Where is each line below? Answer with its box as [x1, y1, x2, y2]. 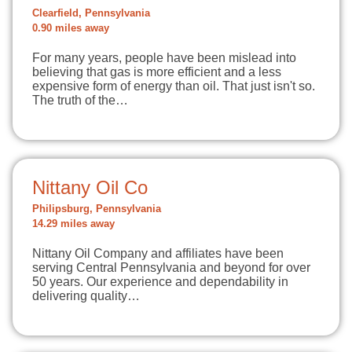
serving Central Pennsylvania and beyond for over [32, 261, 310, 274]
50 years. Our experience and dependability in [32, 275, 288, 288]
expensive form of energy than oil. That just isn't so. [32, 79, 315, 93]
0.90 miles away [32, 23, 109, 34]
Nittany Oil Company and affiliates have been [32, 247, 284, 260]
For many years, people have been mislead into [32, 51, 296, 64]
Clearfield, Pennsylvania [32, 8, 150, 19]
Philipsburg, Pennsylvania [32, 203, 161, 214]
